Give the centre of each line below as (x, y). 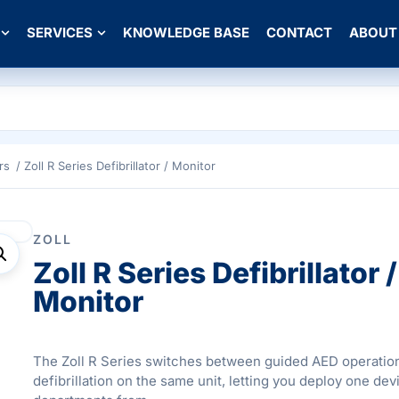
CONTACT (299, 33)
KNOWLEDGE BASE (186, 33)
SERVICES (60, 33)
